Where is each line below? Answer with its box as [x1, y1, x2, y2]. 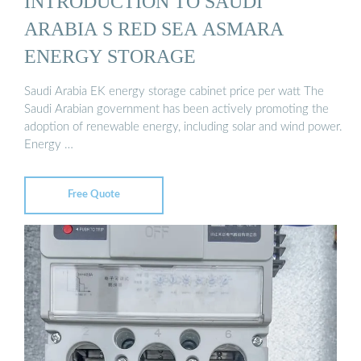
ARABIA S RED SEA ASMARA [24, 18, 284, 40]
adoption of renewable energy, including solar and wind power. [24, 120, 342, 133]
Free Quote [68, 189, 120, 201]
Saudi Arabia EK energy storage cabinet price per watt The [24, 85, 324, 98]
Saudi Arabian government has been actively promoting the [24, 102, 329, 115]
